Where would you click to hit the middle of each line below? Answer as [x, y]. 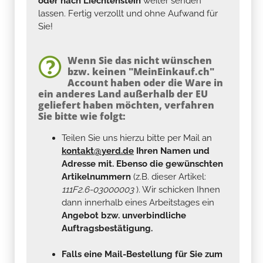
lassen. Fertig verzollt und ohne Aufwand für [128, 13]
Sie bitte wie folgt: [82, 116]
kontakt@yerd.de [98, 151]
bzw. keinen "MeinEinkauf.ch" [141, 71]
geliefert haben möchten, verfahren [126, 105]
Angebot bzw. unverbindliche [124, 215]
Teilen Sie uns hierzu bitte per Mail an [137, 138]
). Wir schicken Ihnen [178, 189]
